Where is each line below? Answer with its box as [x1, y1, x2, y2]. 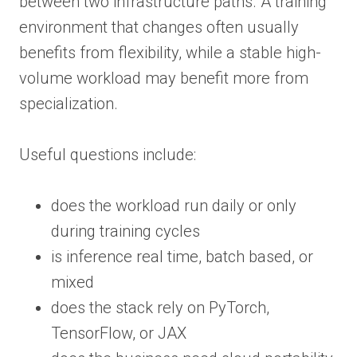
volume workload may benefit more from [19, 68, 308, 88]
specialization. [19, 93, 118, 113]
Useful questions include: [19, 144, 196, 164]
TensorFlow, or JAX [51, 323, 186, 343]
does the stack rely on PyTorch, [51, 297, 269, 317]
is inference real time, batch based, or [51, 246, 313, 266]
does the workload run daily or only [51, 195, 296, 215]
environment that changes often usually [19, 17, 299, 37]
